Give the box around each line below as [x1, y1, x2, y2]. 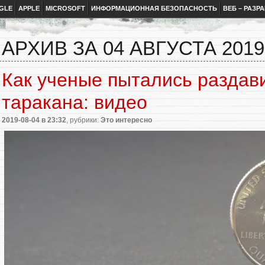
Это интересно [101, 115, 152, 124]
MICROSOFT [46, 5, 85, 12]
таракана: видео [2, 91, 147, 113]
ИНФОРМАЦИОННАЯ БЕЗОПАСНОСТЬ [91, 5, 217, 12]
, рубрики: [66, 115, 101, 124]
